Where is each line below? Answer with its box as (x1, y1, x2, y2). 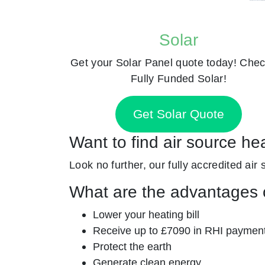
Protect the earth (93, 240, 172, 253)
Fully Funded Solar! (131, 72, 227, 85)
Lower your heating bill (93, 208, 199, 221)
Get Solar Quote (133, 107, 224, 121)
